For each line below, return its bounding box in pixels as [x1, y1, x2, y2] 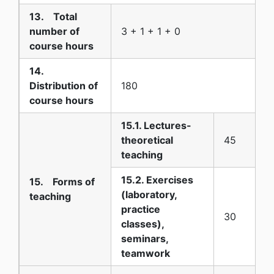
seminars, [121, 232, 168, 245]
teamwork [121, 246, 170, 259]
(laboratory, [121, 188, 177, 201]
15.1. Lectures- [121, 119, 191, 131]
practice [121, 202, 160, 215]
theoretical [121, 133, 173, 146]
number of [29, 24, 80, 37]
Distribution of [29, 79, 98, 92]
